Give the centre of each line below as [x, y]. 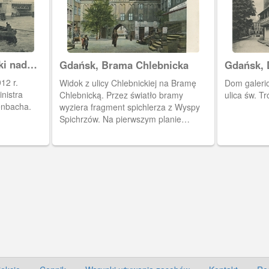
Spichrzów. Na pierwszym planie [120, 119]
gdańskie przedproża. [100, 131]
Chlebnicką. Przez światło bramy [121, 95]
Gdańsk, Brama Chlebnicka [124, 65]
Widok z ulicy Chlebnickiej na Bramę [128, 83]
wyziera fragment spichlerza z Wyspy [129, 107]
